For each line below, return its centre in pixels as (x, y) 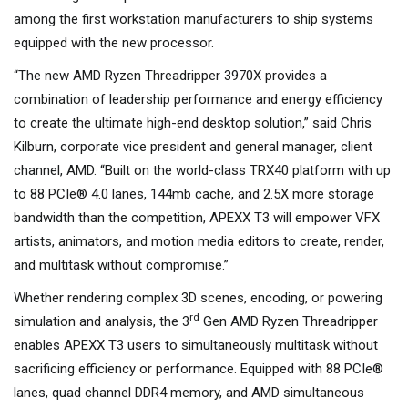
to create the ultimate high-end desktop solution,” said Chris (193, 123)
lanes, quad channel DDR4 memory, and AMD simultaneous (189, 393)
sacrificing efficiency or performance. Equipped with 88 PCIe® (199, 369)
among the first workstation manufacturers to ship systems (194, 19)
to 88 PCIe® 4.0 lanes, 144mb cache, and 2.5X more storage (194, 194)
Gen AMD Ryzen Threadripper (289, 321)
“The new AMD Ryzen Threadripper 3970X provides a (170, 76)
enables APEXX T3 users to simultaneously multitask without (196, 345)
